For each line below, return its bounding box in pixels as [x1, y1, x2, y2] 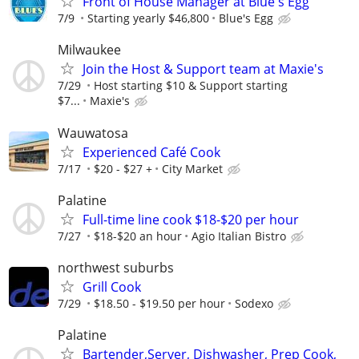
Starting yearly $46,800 [87, 10, 209, 26]
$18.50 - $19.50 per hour [94, 296, 225, 311]
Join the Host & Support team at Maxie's [83, 60, 324, 79]
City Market [162, 160, 223, 176]
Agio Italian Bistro [192, 228, 286, 244]
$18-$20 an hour [94, 228, 182, 244]
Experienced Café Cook [83, 143, 220, 161]
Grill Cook [83, 278, 141, 296]
